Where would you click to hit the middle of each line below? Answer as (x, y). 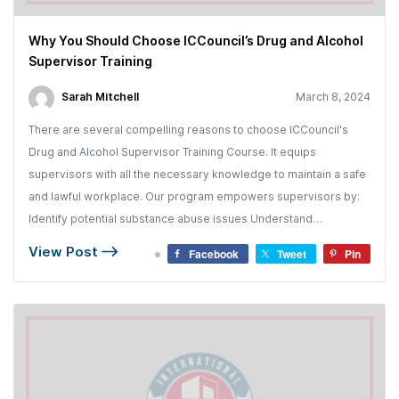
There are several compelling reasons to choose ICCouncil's (188, 129)
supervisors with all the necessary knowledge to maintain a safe (197, 174)
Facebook (214, 253)
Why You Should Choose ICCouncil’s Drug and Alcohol (196, 40)
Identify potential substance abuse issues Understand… (175, 218)
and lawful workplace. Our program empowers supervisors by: (194, 196)
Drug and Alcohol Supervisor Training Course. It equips (172, 151)
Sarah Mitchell (100, 96)
